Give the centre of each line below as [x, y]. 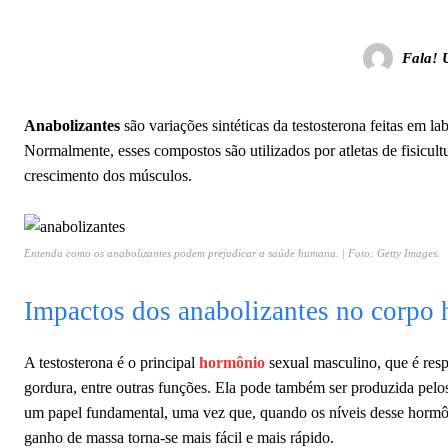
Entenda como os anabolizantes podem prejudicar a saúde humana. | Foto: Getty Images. [232, 253]
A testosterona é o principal [111, 362]
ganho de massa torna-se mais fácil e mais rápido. [179, 437]
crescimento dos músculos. [108, 175]
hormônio [232, 362]
